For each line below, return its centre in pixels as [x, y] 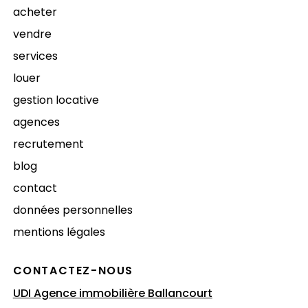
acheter [35, 12]
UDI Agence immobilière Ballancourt [112, 293]
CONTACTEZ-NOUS [73, 270]
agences [36, 122]
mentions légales [59, 232]
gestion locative [56, 100]
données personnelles [73, 210]
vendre [32, 34]
